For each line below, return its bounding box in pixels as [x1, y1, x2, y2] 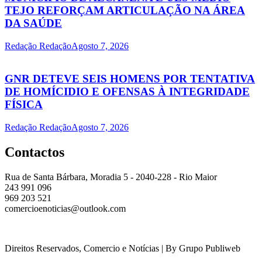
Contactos [5, 144, 64, 160]
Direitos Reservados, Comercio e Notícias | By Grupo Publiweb [5, 243, 240, 253]
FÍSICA [5, 98, 43, 111]
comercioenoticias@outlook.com [5, 203, 126, 213]
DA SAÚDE [5, 16, 62, 29]
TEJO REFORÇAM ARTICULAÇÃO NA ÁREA [5, 4, 245, 16]
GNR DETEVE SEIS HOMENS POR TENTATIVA [5, 73, 255, 85]
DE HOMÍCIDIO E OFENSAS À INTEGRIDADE [5, 85, 250, 98]
